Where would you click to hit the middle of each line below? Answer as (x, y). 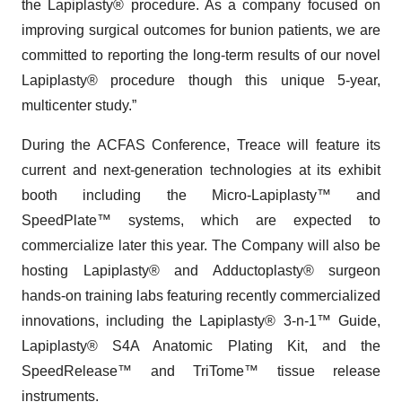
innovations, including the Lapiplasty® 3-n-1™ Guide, (201, 321)
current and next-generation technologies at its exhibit (201, 170)
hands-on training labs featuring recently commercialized (201, 296)
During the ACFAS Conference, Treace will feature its (201, 145)
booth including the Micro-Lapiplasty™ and (201, 196)
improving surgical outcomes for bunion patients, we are (201, 31)
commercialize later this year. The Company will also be (201, 246)
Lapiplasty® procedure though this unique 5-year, (201, 81)
